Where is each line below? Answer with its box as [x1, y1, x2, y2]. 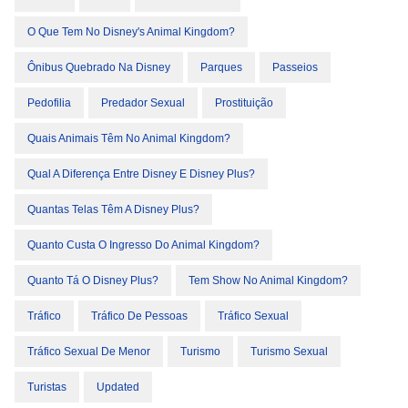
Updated [97, 381, 139, 394]
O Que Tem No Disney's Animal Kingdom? [27, 25, 235, 39]
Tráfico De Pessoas [91, 310, 188, 323]
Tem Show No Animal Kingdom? [189, 274, 348, 288]
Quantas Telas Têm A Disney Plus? [27, 203, 199, 217]
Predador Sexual [101, 97, 185, 110]
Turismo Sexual [250, 345, 328, 359]
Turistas [27, 381, 66, 394]
